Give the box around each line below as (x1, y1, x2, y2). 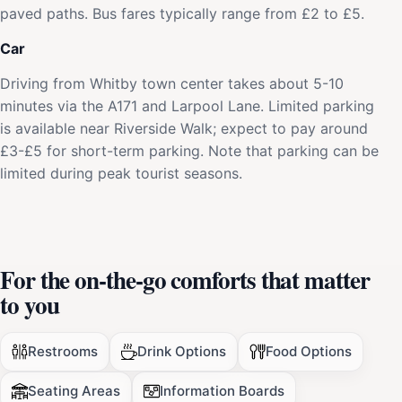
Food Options (266, 342, 352, 360)
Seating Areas (28, 381, 120, 399)
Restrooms (28, 342, 98, 360)
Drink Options (137, 342, 226, 360)
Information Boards (160, 381, 284, 399)
